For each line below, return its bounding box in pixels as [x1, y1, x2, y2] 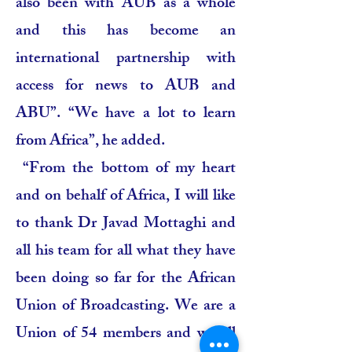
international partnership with [16, 46, 236, 73]
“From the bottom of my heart [16, 156, 236, 183]
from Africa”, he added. [16, 128, 165, 156]
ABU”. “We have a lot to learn [16, 101, 236, 128]
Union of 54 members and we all [16, 321, 236, 348]
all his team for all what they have [16, 238, 236, 266]
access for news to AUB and [16, 73, 236, 101]
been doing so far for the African [16, 266, 236, 293]
